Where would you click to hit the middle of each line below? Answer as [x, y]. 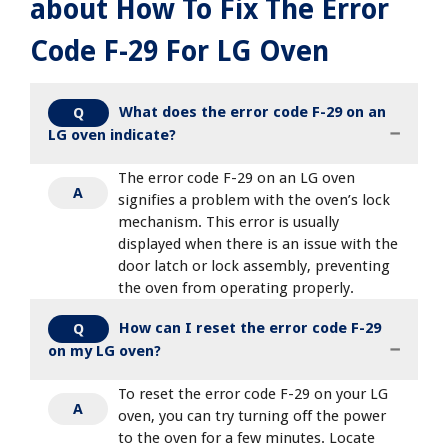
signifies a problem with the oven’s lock [254, 200]
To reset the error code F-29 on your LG [253, 394]
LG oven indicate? [112, 135]
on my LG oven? [104, 351]
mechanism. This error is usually [228, 222]
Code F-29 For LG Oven [179, 52]
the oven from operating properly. [236, 288]
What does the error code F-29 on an [252, 112]
